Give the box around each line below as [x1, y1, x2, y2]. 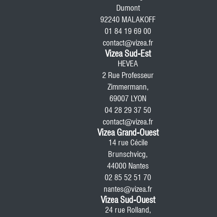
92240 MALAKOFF [100, 15, 155, 24]
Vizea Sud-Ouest [101, 195, 155, 205]
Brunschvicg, [108, 150, 148, 159]
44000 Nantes [107, 161, 149, 170]
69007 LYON [109, 94, 146, 103]
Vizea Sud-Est [105, 48, 151, 59]
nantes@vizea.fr [104, 185, 152, 194]
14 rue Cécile [108, 138, 148, 147]
